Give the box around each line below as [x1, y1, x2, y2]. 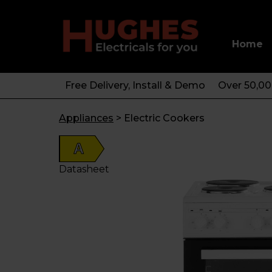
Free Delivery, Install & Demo [65, 80, 205, 91]
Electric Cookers [124, 112, 205, 124]
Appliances [59, 112, 114, 124]
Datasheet [59, 163, 109, 175]
